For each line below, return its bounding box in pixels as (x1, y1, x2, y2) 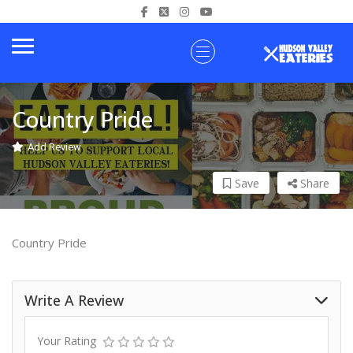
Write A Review (24, 291, 124, 310)
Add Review (28, 141, 81, 153)
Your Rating (37, 333, 96, 348)
